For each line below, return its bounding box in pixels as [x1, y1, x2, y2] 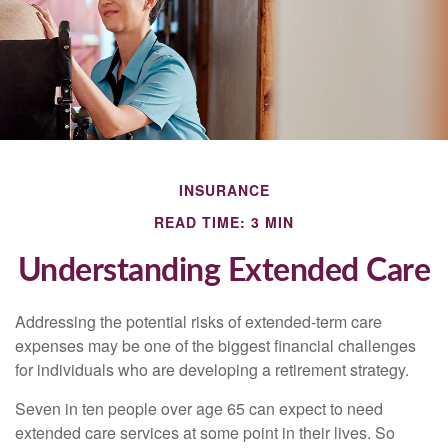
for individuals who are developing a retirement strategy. [15, 358, 409, 381]
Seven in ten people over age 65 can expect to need [15, 397, 383, 420]
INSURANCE [178, 180, 270, 200]
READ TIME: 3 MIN [154, 212, 294, 232]
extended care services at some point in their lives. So [15, 421, 395, 444]
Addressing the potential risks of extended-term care [15, 310, 382, 333]
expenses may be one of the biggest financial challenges [15, 334, 416, 357]
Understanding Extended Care [17, 255, 431, 287]
